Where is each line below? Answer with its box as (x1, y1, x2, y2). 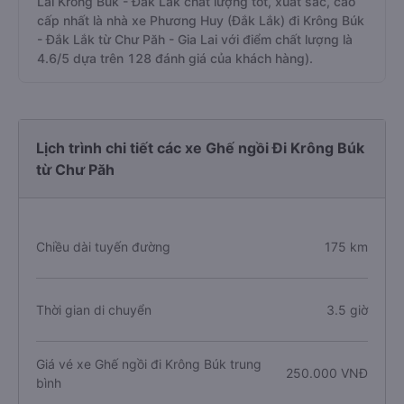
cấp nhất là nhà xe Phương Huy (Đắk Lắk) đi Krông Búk (37, 13, 364, 28)
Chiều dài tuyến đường (36, 239, 170, 254)
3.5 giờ (326, 302, 368, 317)
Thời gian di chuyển (36, 302, 151, 317)
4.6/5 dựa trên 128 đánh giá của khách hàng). (37, 50, 313, 66)
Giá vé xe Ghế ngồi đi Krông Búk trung (36, 355, 262, 372)
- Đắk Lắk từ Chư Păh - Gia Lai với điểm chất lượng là (37, 32, 353, 47)
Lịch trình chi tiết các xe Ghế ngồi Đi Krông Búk (36, 139, 364, 157)
